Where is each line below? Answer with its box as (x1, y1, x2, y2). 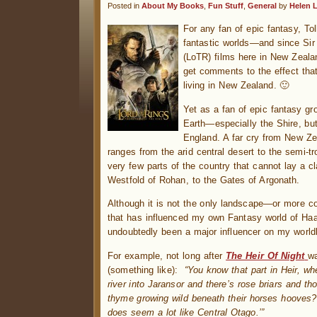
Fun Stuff (208, 1, 243, 10)
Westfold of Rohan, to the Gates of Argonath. (108, 174, 300, 185)
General (248, 1, 277, 10)
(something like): (108, 264, 185, 275)
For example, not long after (108, 250, 226, 261)
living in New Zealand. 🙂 (183, 80, 289, 91)
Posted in (108, 1, 142, 10)
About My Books (142, 1, 204, 10)
